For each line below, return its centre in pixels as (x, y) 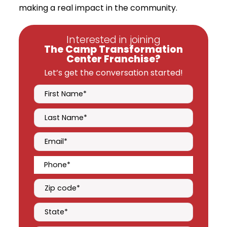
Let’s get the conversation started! (113, 72)
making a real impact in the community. (98, 8)
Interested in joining (113, 40)
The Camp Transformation (113, 49)
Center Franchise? (113, 59)
